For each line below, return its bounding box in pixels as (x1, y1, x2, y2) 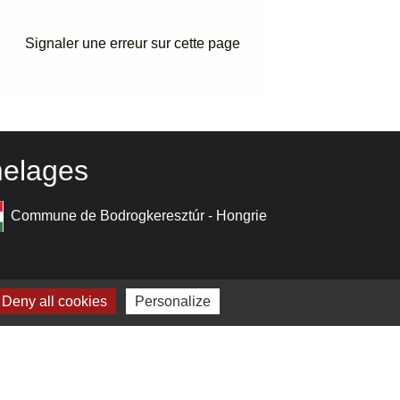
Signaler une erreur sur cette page (24, 36, 240, 52)
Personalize (135, 294, 211, 309)
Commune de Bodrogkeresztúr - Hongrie (10, 207, 267, 223)
